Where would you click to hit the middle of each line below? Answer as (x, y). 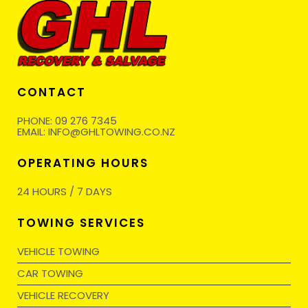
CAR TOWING (50, 273)
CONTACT (52, 92)
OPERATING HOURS (83, 163)
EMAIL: (33, 132)
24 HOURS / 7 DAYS (65, 191)
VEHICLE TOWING (58, 251)
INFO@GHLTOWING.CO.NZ (112, 132)
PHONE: (36, 121)
